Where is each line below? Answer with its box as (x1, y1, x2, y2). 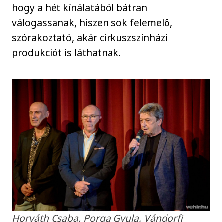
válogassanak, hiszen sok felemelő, (12, 15, 173, 29)
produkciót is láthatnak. (12, 45, 124, 59)
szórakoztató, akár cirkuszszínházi (12, 30, 168, 44)
